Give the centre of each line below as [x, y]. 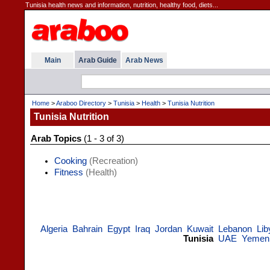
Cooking [71, 161]
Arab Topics [56, 139]
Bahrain [87, 229]
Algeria [54, 229]
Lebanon [235, 229]
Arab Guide [98, 60]
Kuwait [200, 229]
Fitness [69, 172]
